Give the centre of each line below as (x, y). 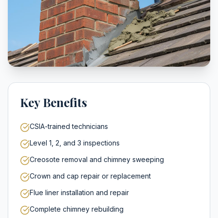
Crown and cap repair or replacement (90, 176)
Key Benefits (54, 102)
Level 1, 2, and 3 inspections (75, 143)
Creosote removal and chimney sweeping (97, 159)
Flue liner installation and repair (79, 192)
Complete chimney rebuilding (77, 209)
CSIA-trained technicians (69, 126)
